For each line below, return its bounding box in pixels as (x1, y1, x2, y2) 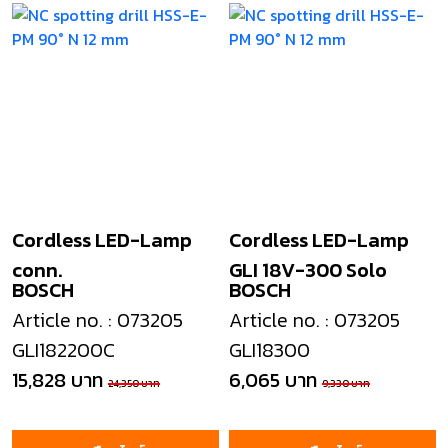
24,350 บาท (108, 376, 160, 391)
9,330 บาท (322, 376, 370, 391)
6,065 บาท (229, 365, 317, 395)
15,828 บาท (12, 365, 103, 395)
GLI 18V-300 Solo (229, 255, 387, 285)
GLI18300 (229, 335, 310, 365)
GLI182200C (12, 335, 115, 365)
